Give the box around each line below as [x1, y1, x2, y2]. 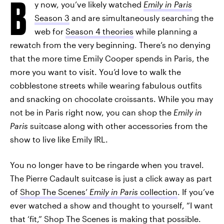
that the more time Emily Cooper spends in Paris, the [10, 53, 209, 63]
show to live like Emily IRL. [10, 134, 108, 144]
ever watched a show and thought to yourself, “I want [10, 200, 213, 210]
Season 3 [34, 13, 69, 22]
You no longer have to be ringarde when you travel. [10, 160, 204, 169]
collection [140, 187, 177, 196]
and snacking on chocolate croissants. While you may [10, 94, 213, 103]
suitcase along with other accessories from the [30, 121, 207, 130]
